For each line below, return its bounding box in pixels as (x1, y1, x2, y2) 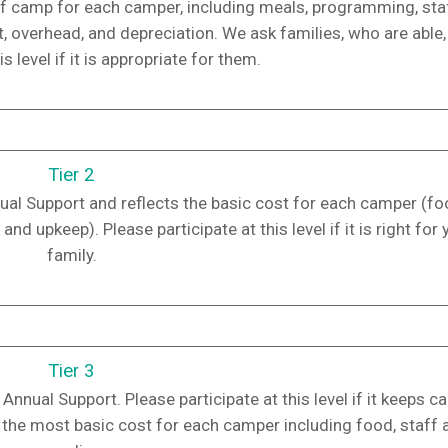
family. (46, 244, 97, 265)
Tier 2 (48, 163, 95, 186)
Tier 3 (48, 359, 95, 382)
